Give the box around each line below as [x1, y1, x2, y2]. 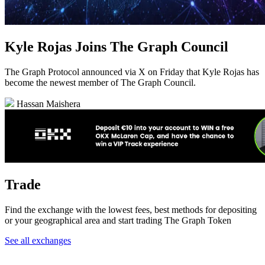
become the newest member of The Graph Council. [5, 77, 196, 88]
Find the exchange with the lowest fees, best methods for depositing [5, 205, 257, 215]
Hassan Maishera [14, 99, 80, 109]
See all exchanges [5, 235, 71, 246]
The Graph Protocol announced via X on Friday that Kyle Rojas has [5, 67, 259, 77]
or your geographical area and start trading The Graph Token [5, 215, 231, 226]
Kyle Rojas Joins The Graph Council [5, 39, 228, 55]
